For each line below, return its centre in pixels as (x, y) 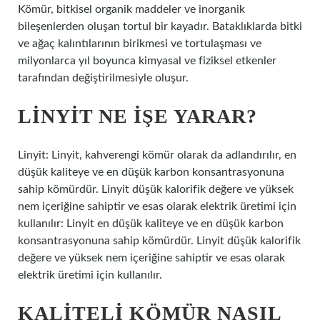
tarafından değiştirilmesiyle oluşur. (103, 78)
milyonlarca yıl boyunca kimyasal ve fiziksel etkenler (147, 61)
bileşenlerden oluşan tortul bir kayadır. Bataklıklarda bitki (160, 26)
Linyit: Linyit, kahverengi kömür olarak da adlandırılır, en (157, 155)
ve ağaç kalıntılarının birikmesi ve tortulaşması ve (140, 44)
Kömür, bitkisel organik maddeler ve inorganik (131, 9)
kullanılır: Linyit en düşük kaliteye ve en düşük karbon (151, 224)
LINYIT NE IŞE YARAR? (137, 116)
